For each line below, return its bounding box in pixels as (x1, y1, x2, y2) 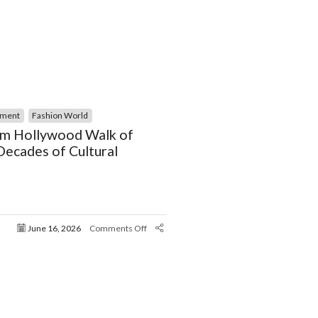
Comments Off (89, 222, 147, 234)
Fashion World (32, 110, 89, 121)
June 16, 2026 (27, 222, 81, 234)
